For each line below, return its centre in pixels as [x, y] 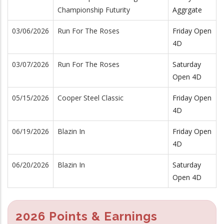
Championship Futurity [94, 9]
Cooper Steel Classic [90, 97]
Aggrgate [187, 9]
